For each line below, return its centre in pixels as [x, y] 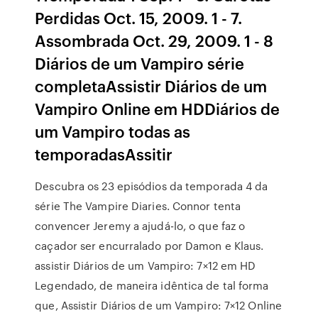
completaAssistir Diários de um [151, 86]
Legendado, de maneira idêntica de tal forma [152, 285]
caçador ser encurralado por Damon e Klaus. [149, 246]
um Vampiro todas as [113, 131]
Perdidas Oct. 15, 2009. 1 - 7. [139, 17]
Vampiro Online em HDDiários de [158, 108]
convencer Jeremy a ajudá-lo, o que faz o [140, 226]
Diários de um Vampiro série [140, 63]
